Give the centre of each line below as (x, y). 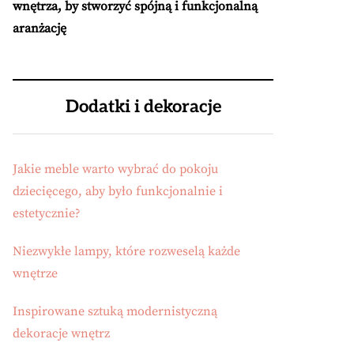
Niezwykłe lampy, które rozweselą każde (126, 251)
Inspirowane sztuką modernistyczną (115, 311)
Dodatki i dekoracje (143, 107)
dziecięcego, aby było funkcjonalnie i (118, 191)
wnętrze (35, 273)
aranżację (40, 28)
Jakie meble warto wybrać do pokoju (115, 169)
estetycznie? (47, 213)
